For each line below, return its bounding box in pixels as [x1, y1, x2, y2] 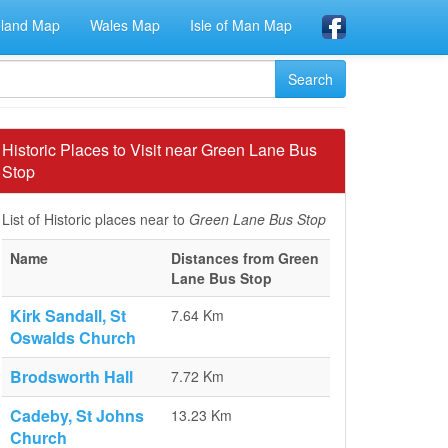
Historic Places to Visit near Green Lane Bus [2, 138, 317, 161]
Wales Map [90, 15, 160, 35]
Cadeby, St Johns [10, 404, 144, 427]
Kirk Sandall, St [10, 304, 126, 327]
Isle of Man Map [190, 15, 292, 35]
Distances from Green [171, 248, 319, 268]
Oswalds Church [10, 326, 136, 349]
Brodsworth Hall [10, 365, 133, 388]
